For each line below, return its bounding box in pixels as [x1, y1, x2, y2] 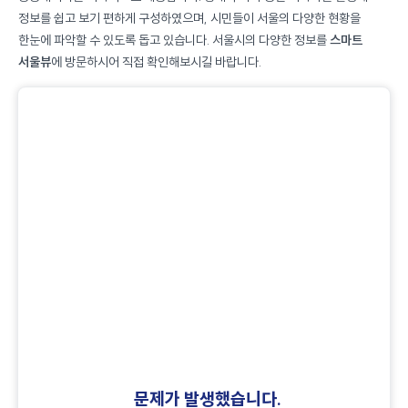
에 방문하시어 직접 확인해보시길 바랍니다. [51, 54, 261, 71]
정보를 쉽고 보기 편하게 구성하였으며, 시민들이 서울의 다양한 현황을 [18, 10, 361, 27]
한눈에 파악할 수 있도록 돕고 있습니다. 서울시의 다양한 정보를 [18, 32, 330, 49]
